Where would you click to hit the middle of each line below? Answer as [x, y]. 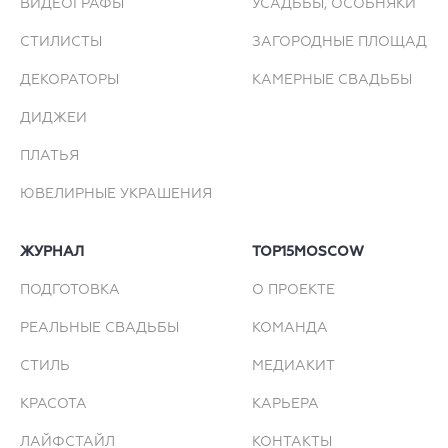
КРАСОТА [53, 404]
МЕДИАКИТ [293, 366]
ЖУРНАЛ [52, 252]
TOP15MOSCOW [308, 252]
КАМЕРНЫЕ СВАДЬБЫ [332, 80]
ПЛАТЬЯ [49, 156]
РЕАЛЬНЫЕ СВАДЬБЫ [99, 328]
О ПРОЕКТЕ [293, 290]
